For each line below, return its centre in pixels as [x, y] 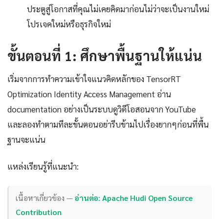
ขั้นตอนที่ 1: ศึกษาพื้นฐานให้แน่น [105, 55]
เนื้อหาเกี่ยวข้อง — [45, 197]
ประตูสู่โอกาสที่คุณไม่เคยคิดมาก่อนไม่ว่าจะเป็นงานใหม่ [118, 9]
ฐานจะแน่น [26, 140]
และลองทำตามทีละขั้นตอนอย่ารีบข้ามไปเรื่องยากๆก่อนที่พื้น [108, 124]
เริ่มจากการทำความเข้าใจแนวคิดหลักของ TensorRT [94, 79]
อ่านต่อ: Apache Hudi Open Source [134, 197]
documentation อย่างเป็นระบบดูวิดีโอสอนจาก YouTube [102, 109]
